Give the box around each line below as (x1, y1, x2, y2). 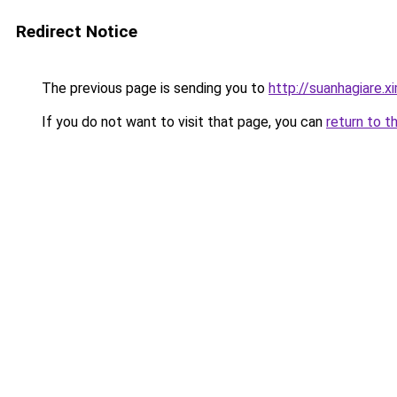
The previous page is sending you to (38, 80, 269, 97)
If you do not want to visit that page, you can (38, 113, 326, 130)
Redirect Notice (16, 21, 137, 42)
